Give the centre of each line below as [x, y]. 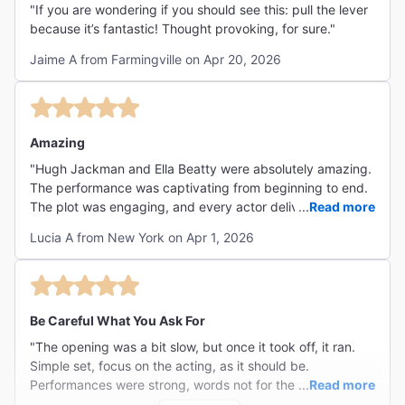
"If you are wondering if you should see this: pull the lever [199, 10]
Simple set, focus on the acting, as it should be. [170, 366]
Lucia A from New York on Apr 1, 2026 [142, 238]
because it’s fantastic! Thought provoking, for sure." [183, 29]
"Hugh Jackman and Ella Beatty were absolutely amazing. [201, 169]
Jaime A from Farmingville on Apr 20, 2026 [155, 60]
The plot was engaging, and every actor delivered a [183, 207]
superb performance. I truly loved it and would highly [186, 226]
